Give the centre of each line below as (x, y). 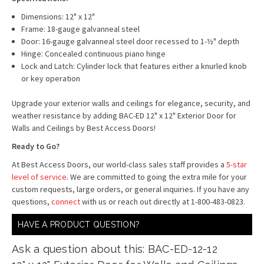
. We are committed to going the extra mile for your (157, 177)
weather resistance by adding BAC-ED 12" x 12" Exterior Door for (124, 115)
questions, (32, 202)
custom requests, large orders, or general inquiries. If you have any (131, 189)
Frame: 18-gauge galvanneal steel (81, 29)
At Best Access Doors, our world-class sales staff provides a (119, 164)
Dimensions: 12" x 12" (59, 16)
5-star (237, 164)
